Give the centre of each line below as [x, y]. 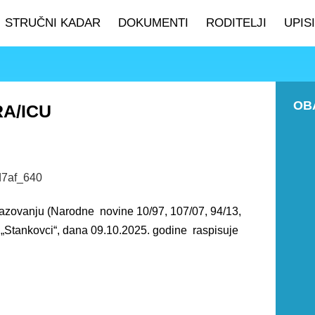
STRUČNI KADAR [52, 23]
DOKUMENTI [153, 23]
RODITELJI [236, 23]
